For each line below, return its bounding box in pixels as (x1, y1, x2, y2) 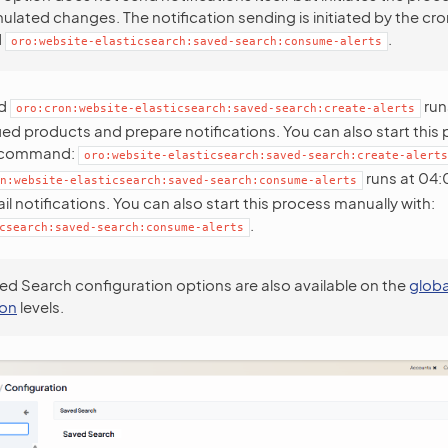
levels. (17, 297, 64, 316)
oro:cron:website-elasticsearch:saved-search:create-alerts (16, 102, 415, 115)
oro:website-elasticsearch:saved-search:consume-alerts (11, 35, 382, 48)
